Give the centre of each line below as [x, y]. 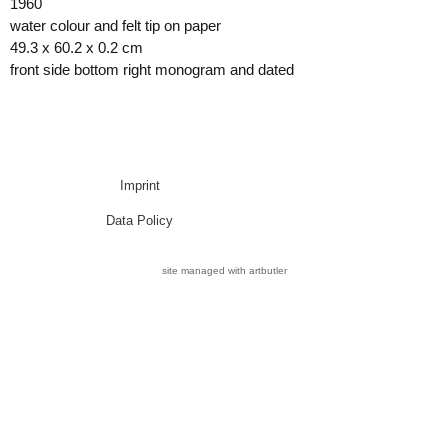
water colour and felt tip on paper [115, 26]
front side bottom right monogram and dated [152, 70]
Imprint [139, 185]
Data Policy [140, 220]
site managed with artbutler [224, 270]
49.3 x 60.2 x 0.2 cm [76, 48]
